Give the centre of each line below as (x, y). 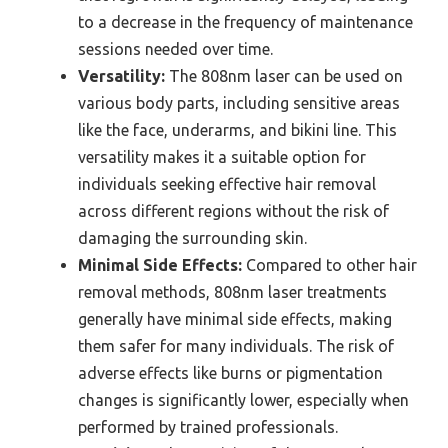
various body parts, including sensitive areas (239, 103)
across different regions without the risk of (233, 211)
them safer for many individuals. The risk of (236, 346)
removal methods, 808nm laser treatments (232, 292)
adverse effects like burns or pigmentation (230, 373)
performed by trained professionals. (208, 427)
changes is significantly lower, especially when (243, 400)
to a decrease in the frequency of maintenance (245, 22)
